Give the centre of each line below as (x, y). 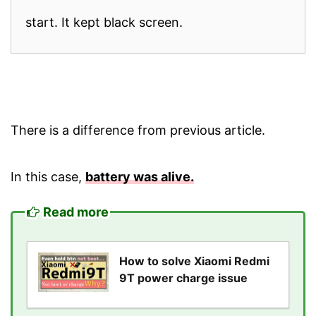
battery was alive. (140, 176)
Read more (76, 212)
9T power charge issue (183, 278)
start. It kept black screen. (104, 22)
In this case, (48, 176)
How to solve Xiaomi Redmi (194, 261)
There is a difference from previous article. (138, 130)
